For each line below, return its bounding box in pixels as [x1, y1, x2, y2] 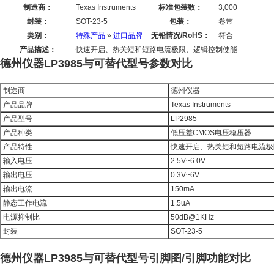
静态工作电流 [1, 199, 47, 207]
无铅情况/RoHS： [151, 31, 210, 40]
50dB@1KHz [169, 213, 214, 221]
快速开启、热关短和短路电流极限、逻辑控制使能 [76, 45, 237, 54]
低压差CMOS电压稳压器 [169, 128, 251, 137]
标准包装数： [158, 3, 202, 12]
